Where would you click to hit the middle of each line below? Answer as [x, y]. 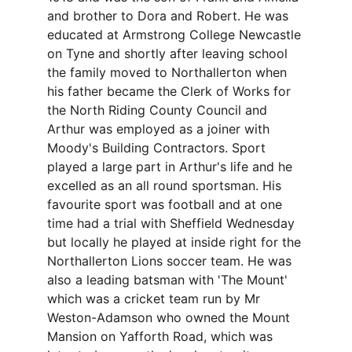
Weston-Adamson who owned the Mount [170, 317]
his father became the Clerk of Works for [171, 91]
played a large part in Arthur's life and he [172, 167]
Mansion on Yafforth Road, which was [162, 336]
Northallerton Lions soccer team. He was [171, 261]
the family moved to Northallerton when [169, 72]
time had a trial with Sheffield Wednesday [173, 223]
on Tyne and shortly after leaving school [169, 53]
